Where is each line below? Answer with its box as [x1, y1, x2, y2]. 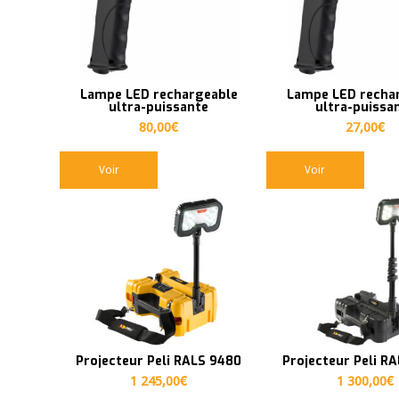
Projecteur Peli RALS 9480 [76, 353, 242, 370]
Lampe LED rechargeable [79, 86, 238, 104]
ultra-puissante [109, 99, 209, 117]
